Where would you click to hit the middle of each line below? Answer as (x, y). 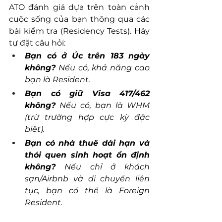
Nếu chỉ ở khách (103, 167)
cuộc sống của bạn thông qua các (79, 19)
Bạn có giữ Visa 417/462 (87, 94)
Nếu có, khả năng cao (103, 68)
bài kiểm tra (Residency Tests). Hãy (79, 31)
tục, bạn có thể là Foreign (87, 191)
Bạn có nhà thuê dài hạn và (87, 143)
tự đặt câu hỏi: (37, 43)
